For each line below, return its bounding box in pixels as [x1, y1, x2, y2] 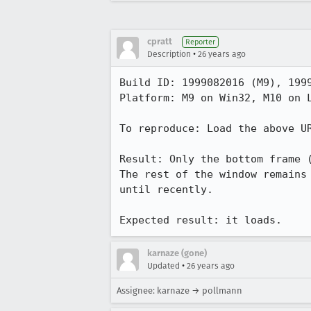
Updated [147, 261, 180, 271]
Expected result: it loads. [119, 214, 282, 226]
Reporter [185, 37, 215, 47]
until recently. [119, 183, 213, 196]
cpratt [147, 36, 172, 47]
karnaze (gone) [147, 248, 207, 258]
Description [147, 49, 191, 59]
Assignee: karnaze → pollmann [117, 285, 242, 296]
